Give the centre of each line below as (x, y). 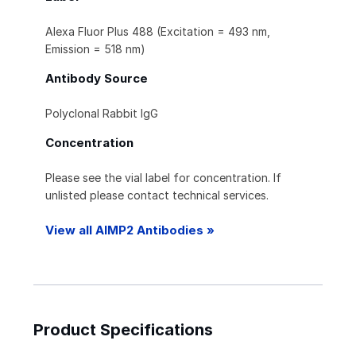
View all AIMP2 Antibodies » (130, 230)
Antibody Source (97, 79)
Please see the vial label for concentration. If (163, 178)
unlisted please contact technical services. (157, 195)
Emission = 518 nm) (95, 49)
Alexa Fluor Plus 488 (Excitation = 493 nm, (158, 32)
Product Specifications (123, 330)
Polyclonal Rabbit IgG (102, 114)
